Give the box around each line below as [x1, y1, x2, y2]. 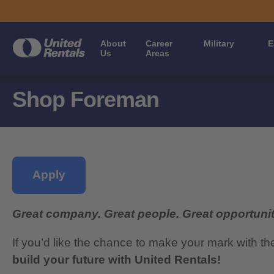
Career [146, 38, 173, 48]
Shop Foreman [12, 87, 159, 113]
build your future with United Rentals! [12, 253, 221, 267]
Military [203, 38, 234, 48]
